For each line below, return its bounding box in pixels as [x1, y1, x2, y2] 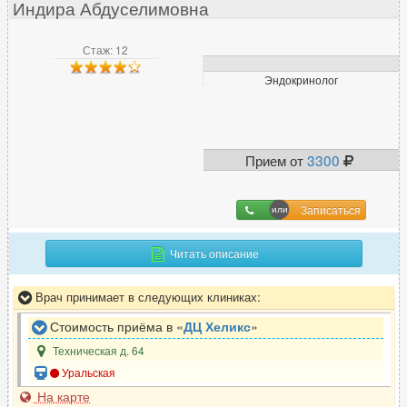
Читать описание [167, 244, 260, 261]
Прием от [244, 149, 307, 170]
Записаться [300, 201, 361, 217]
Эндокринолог [264, 71, 338, 87]
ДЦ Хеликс [184, 316, 251, 335]
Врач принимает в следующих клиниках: [32, 287, 261, 305]
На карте [34, 386, 90, 405]
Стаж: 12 [83, 41, 128, 57]
